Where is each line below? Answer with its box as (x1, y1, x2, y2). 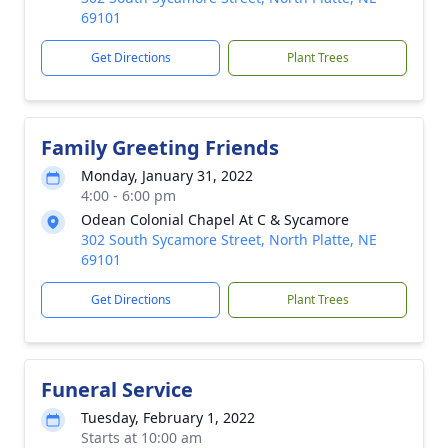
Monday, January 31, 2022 (81, 166, 253, 185)
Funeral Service (41, 376, 193, 403)
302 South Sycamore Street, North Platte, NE (81, 230, 377, 249)
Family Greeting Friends (41, 134, 279, 161)
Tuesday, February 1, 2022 (81, 408, 255, 427)
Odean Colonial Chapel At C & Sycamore (81, 210, 349, 229)
